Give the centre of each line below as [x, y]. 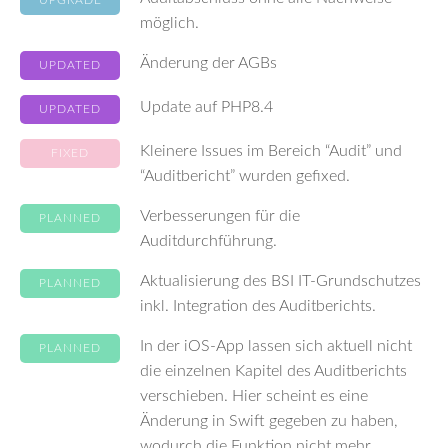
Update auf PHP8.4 [206, 107]
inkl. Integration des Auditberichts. [258, 306]
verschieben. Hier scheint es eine [254, 396]
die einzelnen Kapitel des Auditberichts [273, 371]
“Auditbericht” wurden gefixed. [245, 176]
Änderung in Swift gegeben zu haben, [269, 421]
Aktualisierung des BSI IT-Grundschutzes [280, 281]
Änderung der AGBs [208, 63]
